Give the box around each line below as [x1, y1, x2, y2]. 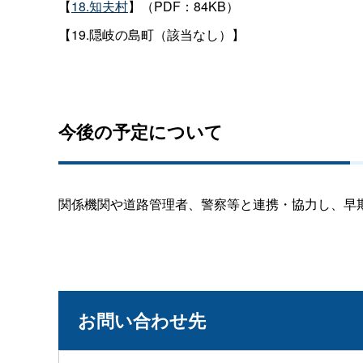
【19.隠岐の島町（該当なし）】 [58, 24, 245, 44]
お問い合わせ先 [78, 306, 206, 333]
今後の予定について [58, 117, 223, 144]
